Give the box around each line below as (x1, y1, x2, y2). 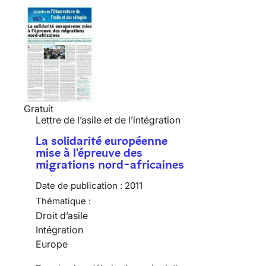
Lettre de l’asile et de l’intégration (36, 114, 180, 126)
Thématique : (36, 195, 91, 207)
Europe (36, 238, 68, 251)
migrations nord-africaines (36, 157, 184, 172)
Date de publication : (36, 180, 122, 192)
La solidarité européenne (36, 134, 167, 148)
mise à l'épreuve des (36, 145, 142, 160)
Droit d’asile (36, 210, 88, 222)
